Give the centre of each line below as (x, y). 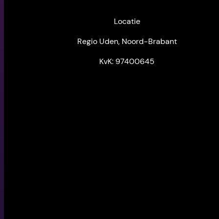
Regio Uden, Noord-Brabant (127, 41)
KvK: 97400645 (127, 61)
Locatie (127, 21)
